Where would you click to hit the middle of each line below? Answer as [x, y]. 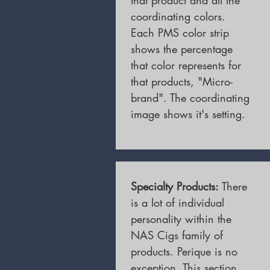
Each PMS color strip [180, 33]
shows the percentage [182, 49]
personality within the [181, 219]
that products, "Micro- [182, 81]
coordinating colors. [178, 16]
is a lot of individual [177, 202]
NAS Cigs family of [177, 235]
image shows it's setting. [188, 114]
